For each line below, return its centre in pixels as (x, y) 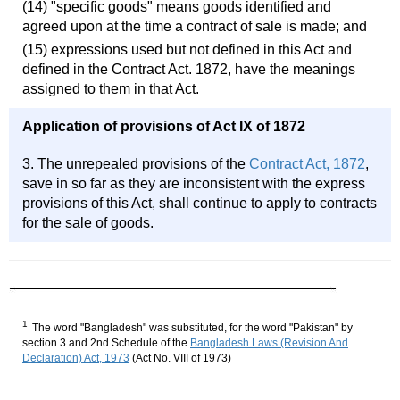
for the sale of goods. (88, 223)
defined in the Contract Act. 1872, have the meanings (189, 70)
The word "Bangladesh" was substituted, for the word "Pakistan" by (192, 328)
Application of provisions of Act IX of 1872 (164, 127)
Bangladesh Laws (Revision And (269, 343)
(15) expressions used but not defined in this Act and (187, 50)
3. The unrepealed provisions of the (136, 164)
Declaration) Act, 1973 (76, 358)
